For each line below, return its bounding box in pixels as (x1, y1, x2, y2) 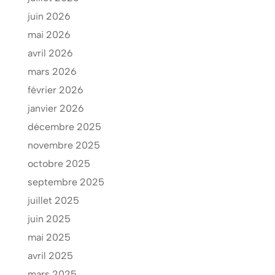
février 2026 (27, 84, 83, 96)
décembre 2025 (27, 121, 101, 133)
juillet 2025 (27, 195, 79, 207)
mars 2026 (27, 66, 77, 78)
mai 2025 (27, 231, 71, 244)
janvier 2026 (27, 103, 84, 115)
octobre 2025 (27, 158, 90, 170)
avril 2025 (27, 250, 73, 262)
